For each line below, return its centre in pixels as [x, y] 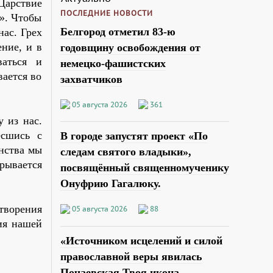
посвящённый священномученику [144, 168]
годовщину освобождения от [130, 47]
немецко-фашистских [113, 63]
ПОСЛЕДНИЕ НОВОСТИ [106, 13]
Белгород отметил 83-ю [118, 31]
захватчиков [91, 79]
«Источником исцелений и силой [141, 241]
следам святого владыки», [126, 152]
